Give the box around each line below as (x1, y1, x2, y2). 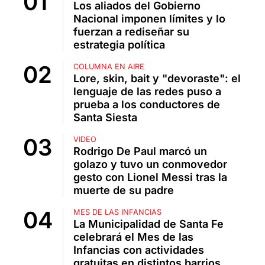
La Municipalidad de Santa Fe (73, 218, 224, 231)
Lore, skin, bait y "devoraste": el (73, 72, 241, 85)
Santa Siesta (73, 111, 137, 124)
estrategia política (73, 38, 165, 51)
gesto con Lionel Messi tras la (73, 171, 227, 184)
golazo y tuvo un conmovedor (73, 158, 227, 171)
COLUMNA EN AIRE (73, 62, 144, 72)
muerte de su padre (73, 184, 174, 197)
